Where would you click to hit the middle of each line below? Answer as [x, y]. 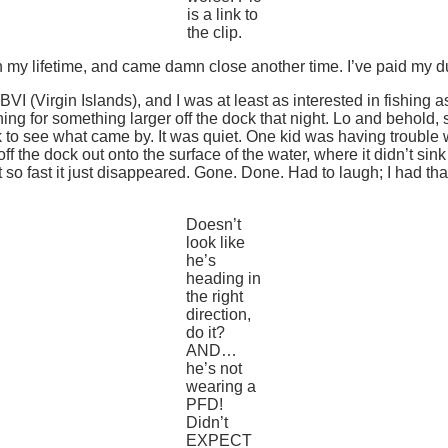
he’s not [214, 368]
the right [214, 296]
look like [215, 242]
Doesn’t [213, 224]
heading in [223, 278]
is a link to [222, 14]
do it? [205, 332]
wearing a [221, 386]
